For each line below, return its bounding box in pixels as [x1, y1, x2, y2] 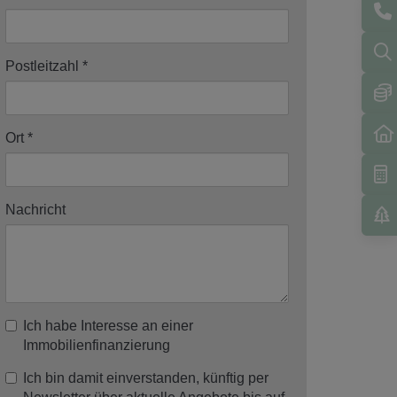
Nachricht [5, 201, 66, 217]
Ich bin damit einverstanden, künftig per [23, 370, 269, 385]
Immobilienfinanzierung [23, 337, 170, 353]
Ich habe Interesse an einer [23, 317, 193, 333]
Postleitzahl [5, 58, 79, 74]
